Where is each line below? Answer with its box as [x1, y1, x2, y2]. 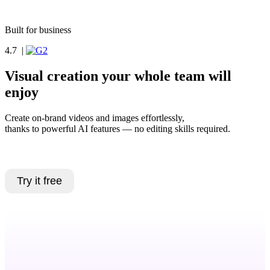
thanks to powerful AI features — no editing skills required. [5, 123, 230, 134]
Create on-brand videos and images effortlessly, [5, 112, 184, 123]
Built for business [5, 25, 71, 35]
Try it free [17, 174, 62, 187]
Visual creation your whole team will [5, 67, 231, 84]
